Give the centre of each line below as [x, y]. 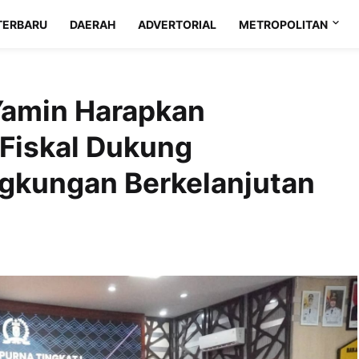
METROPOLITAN [284, 24]
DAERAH [93, 24]
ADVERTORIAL [177, 24]
